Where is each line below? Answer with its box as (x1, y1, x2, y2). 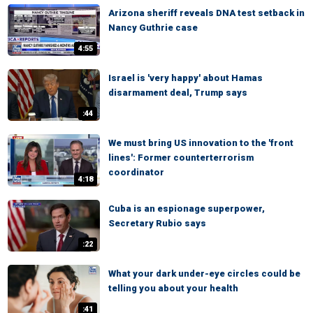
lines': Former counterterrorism (108, 152, 254, 163)
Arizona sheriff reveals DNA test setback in (108, 7, 305, 18)
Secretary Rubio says (108, 217, 206, 228)
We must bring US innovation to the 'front (108, 138, 293, 149)
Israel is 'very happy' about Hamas (108, 73, 263, 84)
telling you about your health (108, 282, 238, 293)
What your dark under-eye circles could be (108, 268, 300, 279)
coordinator (108, 167, 164, 178)
